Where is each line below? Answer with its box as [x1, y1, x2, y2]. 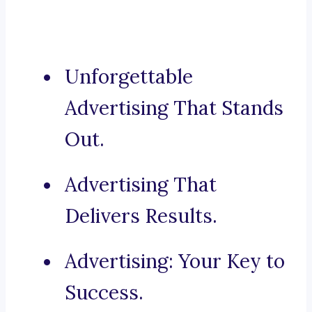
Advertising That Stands [65, 95, 283, 121]
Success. [65, 280, 143, 306]
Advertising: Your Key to [65, 249, 285, 274]
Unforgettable [65, 64, 193, 90]
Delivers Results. [65, 203, 217, 229]
